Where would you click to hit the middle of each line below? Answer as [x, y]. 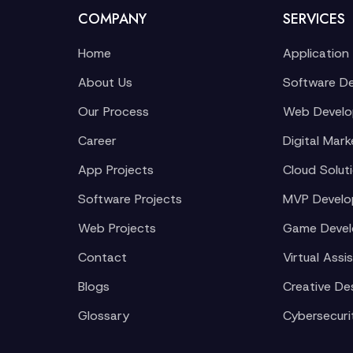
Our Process [113, 111]
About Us [105, 82]
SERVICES [314, 19]
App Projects [116, 170]
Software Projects [130, 199]
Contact [102, 257]
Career [97, 141]
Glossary [104, 316]
